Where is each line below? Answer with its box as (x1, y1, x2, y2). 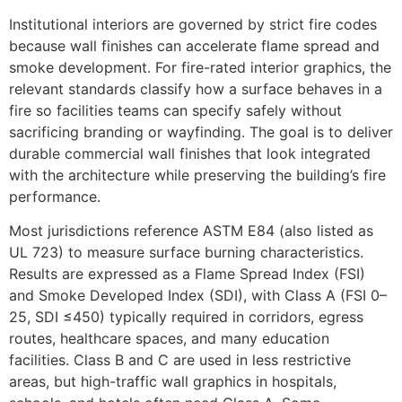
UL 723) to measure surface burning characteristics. (9, 243, 363, 262)
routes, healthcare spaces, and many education (9, 329, 329, 348)
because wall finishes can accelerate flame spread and (9, 36, 380, 55)
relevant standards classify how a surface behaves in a (9, 79, 382, 98)
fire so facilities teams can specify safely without (9, 100, 342, 119)
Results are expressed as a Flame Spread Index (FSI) (9, 265, 365, 284)
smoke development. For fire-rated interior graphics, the (9, 57, 391, 76)
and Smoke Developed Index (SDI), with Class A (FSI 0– (9, 286, 387, 305)
